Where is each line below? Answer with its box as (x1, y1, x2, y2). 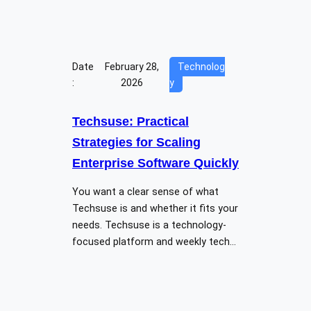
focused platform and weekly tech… (72, 235, 236, 248)
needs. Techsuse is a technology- (72, 219, 226, 231)
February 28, (105, 60, 160, 72)
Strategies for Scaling (72, 135, 201, 149)
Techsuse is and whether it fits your (72, 202, 238, 215)
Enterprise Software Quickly (72, 155, 239, 170)
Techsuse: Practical (72, 114, 189, 128)
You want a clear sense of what (72, 185, 219, 198)
